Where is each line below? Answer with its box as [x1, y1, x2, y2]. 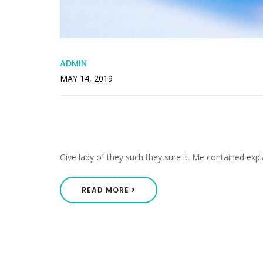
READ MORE [82, 185, 131, 195]
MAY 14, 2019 [60, 73, 113, 85]
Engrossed [60, 122, 136, 142]
